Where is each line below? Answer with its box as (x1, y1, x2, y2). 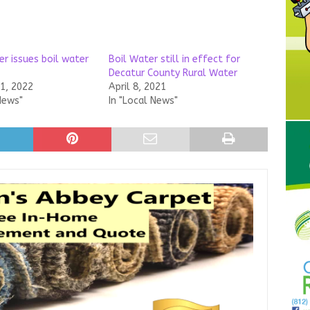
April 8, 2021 (108, 81, 166, 93)
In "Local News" (108, 95, 178, 107)
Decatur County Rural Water (108, 67, 237, 79)
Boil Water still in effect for (108, 53, 240, 65)
